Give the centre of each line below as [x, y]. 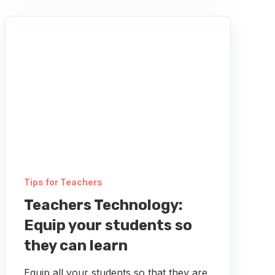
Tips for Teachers [63, 182]
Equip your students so [108, 226]
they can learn [76, 246]
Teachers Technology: [103, 205]
